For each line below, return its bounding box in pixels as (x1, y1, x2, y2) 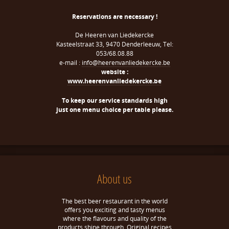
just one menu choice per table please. (56, 105, 173, 114)
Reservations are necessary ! (72, 12, 157, 21)
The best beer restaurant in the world (61, 197, 168, 205)
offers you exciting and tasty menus (64, 205, 165, 214)
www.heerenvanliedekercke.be (67, 77, 162, 85)
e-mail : (59, 58, 82, 67)
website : (101, 67, 128, 76)
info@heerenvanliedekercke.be (81, 58, 170, 67)
